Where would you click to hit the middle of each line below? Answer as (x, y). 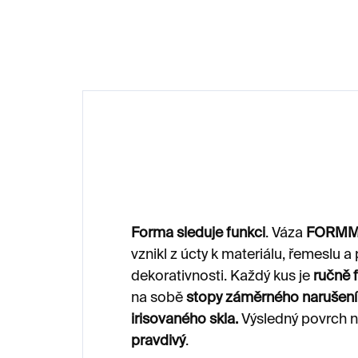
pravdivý (158, 341)
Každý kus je (272, 276)
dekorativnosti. (181, 276)
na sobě (159, 298)
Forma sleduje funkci (198, 233)
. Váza (286, 233)
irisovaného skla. (185, 319)
